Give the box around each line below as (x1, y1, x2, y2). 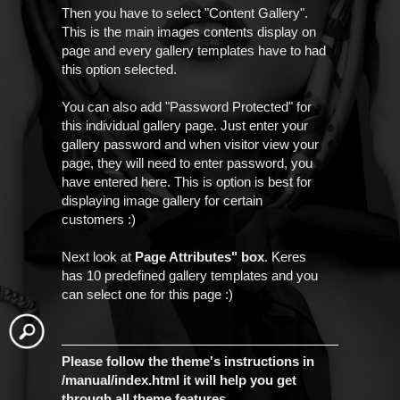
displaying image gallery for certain (62, 193, 262, 208)
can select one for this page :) (62, 287, 233, 302)
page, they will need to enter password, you (62, 155, 312, 171)
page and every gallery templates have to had (62, 43, 326, 58)
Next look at (62, 249, 135, 264)
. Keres (264, 249, 306, 264)
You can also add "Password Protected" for (62, 99, 312, 114)
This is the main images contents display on (62, 24, 316, 39)
